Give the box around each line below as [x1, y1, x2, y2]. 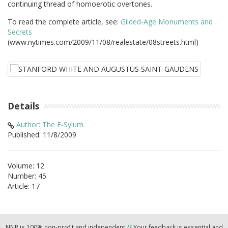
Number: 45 [8, 171, 46, 181]
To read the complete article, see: [8, 16, 121, 26]
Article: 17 [8, 181, 40, 191]
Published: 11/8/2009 [8, 130, 76, 140]
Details [8, 99, 39, 112]
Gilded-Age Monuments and [121, 16, 213, 26]
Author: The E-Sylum [16, 120, 83, 130]
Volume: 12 [8, 161, 44, 171]
